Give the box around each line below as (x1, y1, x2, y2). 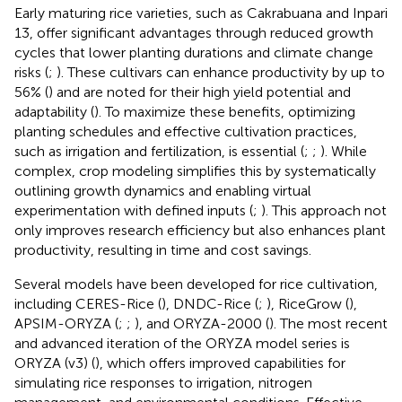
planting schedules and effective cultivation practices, (14, 122, 357, 140)
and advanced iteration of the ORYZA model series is (14, 334, 350, 352)
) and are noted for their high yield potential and (48, 83, 351, 100)
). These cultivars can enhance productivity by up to (57, 63, 385, 81)
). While (320, 142, 367, 160)
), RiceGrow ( (267, 294, 349, 312)
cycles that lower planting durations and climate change (14, 43, 373, 61)
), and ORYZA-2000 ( (135, 314, 269, 332)
